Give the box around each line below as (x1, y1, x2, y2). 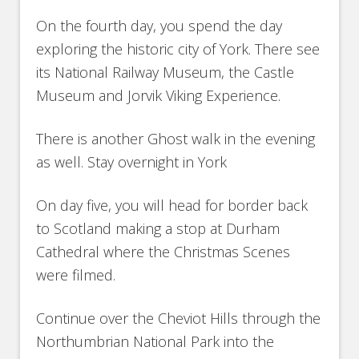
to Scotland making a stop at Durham (36, 218, 280, 238)
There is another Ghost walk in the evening (36, 128, 316, 148)
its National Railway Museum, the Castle (36, 62, 295, 82)
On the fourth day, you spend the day (36, 15, 283, 35)
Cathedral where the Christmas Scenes (36, 241, 291, 261)
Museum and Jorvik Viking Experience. (36, 85, 281, 105)
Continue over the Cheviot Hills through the (36, 308, 321, 328)
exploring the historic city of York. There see (36, 38, 321, 58)
